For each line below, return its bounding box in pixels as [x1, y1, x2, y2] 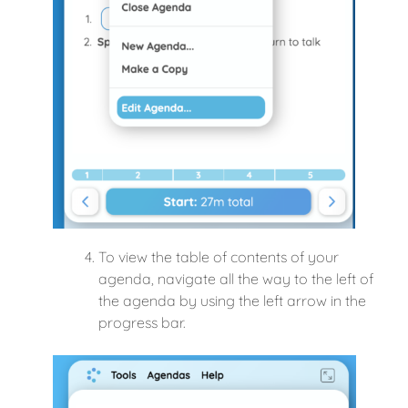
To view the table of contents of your [98, 247, 339, 266]
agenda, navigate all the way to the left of [98, 269, 373, 288]
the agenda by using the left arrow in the [98, 291, 366, 310]
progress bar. [98, 312, 186, 331]
